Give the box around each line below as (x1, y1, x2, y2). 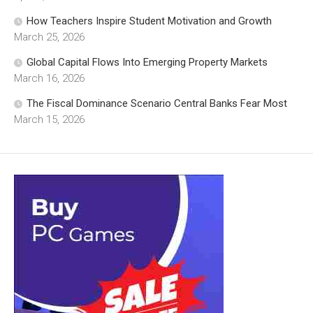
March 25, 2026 (14, 31, 85, 44)
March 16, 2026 (14, 72, 85, 85)
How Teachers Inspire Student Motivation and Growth (27, 15, 272, 28)
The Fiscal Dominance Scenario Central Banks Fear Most (27, 97, 287, 110)
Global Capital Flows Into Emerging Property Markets (27, 56, 268, 69)
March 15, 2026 (14, 113, 85, 126)
